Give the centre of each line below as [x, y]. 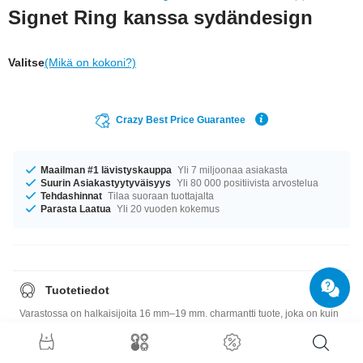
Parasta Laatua [76, 209]
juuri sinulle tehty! [58, 326]
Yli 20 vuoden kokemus [167, 209]
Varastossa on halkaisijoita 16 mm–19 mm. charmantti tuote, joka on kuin [179, 313]
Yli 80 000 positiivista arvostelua [246, 183]
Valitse [26, 62]
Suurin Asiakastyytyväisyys [106, 183]
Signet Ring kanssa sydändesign [160, 17]
